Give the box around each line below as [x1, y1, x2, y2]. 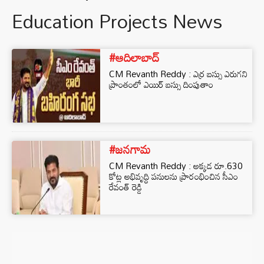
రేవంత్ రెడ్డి [109, 178, 142, 196]
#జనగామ [109, 137, 151, 161]
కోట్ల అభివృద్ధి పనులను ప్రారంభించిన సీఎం [109, 167, 238, 185]
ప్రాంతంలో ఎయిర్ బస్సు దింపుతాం [109, 75, 213, 93]
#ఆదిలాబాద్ [109, 45, 160, 69]
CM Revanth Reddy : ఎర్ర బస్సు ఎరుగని [109, 65, 247, 82]
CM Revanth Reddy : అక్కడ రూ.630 [109, 157, 243, 174]
